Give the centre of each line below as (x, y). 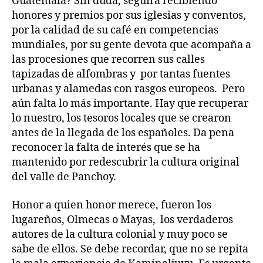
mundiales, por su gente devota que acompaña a (131, 45)
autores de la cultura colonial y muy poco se (120, 234)
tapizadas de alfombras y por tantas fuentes (121, 74)
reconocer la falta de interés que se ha (106, 148)
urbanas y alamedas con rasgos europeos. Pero (128, 89)
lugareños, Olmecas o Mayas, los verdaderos (122, 220)
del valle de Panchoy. (64, 177)
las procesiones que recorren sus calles (108, 60)
